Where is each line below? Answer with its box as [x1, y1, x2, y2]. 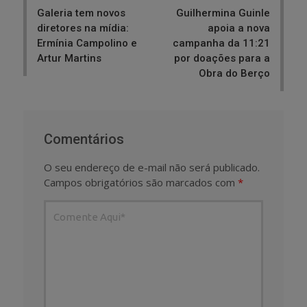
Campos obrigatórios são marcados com [44, 175, 238, 190]
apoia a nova [208, 22, 270, 35]
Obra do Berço [199, 67, 270, 80]
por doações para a [174, 52, 270, 65]
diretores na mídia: [37, 22, 129, 35]
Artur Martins [37, 52, 101, 65]
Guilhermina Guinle [176, 7, 270, 20]
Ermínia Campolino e [37, 37, 137, 50]
